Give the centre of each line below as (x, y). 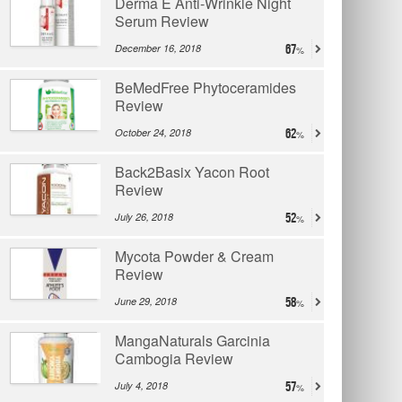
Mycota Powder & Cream (194, 256)
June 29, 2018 (146, 301)
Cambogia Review (174, 358)
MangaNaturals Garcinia (192, 341)
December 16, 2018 (158, 48)
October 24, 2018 (153, 132)
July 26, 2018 (144, 217)
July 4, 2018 (141, 385)
